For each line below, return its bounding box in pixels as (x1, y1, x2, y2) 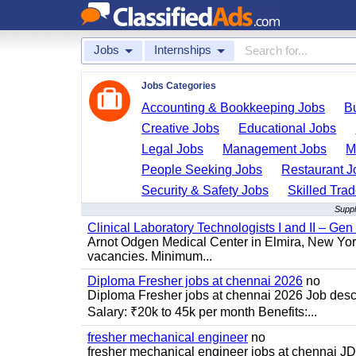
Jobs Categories (141, 80, 216, 91)
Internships (154, 43, 211, 56)
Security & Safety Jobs (141, 184, 269, 197)
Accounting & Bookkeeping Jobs (141, 101, 326, 114)
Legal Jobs (141, 142, 204, 156)
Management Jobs (222, 142, 327, 156)
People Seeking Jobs (141, 163, 263, 176)
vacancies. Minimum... (87, 250, 212, 263)
